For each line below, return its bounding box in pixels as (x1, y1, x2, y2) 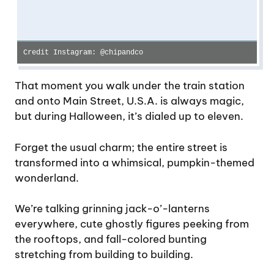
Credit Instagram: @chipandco (23, 48, 143, 57)
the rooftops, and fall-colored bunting (15, 232, 207, 246)
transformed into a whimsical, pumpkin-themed (15, 155, 254, 169)
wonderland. (15, 171, 79, 185)
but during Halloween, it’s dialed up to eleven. (15, 109, 243, 124)
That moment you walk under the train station (15, 79, 245, 93)
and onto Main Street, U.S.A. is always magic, (15, 94, 244, 108)
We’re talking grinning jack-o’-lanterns (15, 202, 210, 216)
